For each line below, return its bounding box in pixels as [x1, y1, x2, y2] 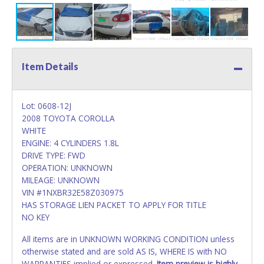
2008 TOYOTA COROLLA [22, 112, 115, 124]
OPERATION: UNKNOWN [22, 161, 113, 173]
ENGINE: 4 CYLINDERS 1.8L [22, 137, 119, 148]
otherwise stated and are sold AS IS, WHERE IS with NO [22, 245, 227, 257]
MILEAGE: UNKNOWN [22, 174, 100, 186]
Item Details [22, 60, 78, 72]
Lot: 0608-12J [22, 100, 71, 111]
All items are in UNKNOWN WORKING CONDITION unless [22, 233, 235, 245]
